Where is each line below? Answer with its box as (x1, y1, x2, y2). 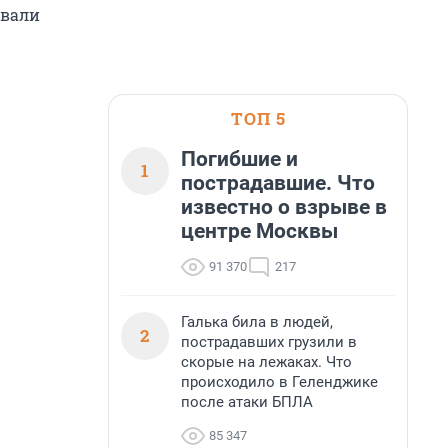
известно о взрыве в (181, 195, 387, 219)
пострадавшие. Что (181, 171, 375, 195)
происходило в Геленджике (181, 373, 378, 391)
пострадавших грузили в (181, 333, 357, 351)
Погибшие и (181, 147, 298, 171)
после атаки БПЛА (181, 393, 313, 411)
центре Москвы (181, 219, 338, 243)
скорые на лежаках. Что (181, 353, 352, 371)
